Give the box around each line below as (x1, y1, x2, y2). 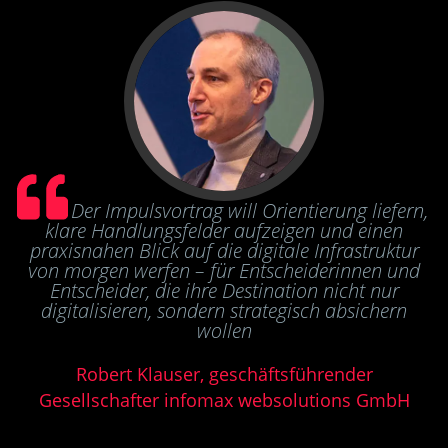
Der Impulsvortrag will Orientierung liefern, (70, 197, 428, 225)
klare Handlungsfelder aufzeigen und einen (45, 217, 403, 245)
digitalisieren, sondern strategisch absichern (41, 297, 407, 325)
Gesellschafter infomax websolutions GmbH (38, 388, 410, 413)
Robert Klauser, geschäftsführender (75, 362, 373, 387)
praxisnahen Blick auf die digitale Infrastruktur (29, 237, 419, 265)
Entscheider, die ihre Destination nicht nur (49, 277, 399, 305)
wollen (196, 317, 252, 345)
